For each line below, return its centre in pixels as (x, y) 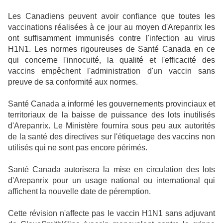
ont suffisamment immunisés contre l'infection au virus (111, 38)
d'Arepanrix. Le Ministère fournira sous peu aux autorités (111, 126)
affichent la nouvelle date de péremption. (79, 191)
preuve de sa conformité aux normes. (73, 82)
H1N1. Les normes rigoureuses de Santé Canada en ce (111, 49)
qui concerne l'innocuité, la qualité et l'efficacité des (111, 60)
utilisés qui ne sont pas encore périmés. (78, 148)
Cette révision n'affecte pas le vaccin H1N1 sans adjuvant (111, 213)
